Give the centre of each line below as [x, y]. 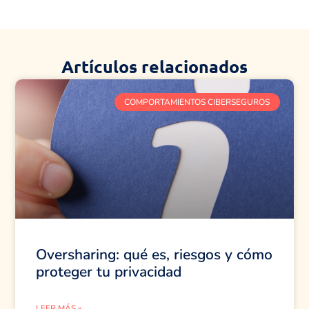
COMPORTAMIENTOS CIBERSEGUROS [197, 102]
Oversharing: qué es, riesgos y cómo [154, 254]
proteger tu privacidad [109, 271]
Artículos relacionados [154, 66]
